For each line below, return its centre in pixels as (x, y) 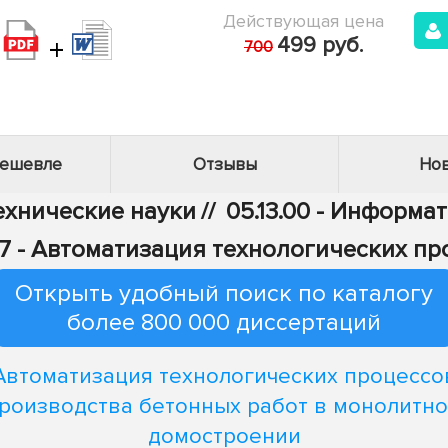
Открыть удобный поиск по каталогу (224, 293)
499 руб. (320, 45)
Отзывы (224, 164)
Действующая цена (303, 21)
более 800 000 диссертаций (224, 322)
